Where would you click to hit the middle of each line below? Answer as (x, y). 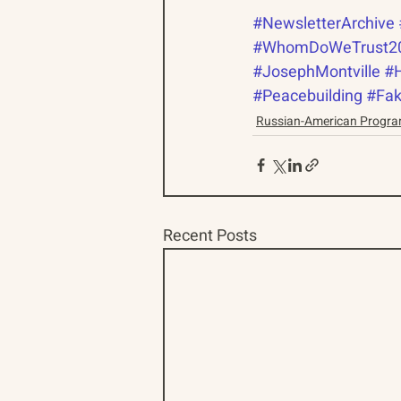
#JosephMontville (316, 72)
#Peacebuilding (307, 96)
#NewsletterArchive (324, 23)
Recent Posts (210, 235)
